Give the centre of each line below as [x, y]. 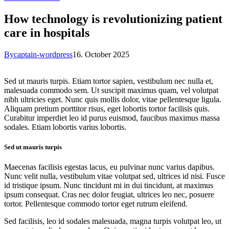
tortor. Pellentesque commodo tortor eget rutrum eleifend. [96, 204]
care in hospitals [47, 32]
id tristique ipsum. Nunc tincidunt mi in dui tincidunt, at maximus [109, 186]
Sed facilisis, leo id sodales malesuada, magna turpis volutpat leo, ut [113, 221]
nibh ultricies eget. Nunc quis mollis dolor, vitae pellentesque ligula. [113, 99]
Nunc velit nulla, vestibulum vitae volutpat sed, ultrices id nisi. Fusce [114, 176]
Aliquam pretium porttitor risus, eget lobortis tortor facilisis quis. [107, 108]
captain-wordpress [43, 54]
